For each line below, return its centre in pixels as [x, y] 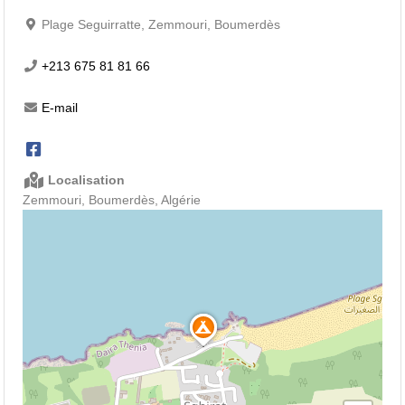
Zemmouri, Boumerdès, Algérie [112, 200]
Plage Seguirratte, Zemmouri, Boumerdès [161, 25]
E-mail [60, 108]
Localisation [85, 180]
